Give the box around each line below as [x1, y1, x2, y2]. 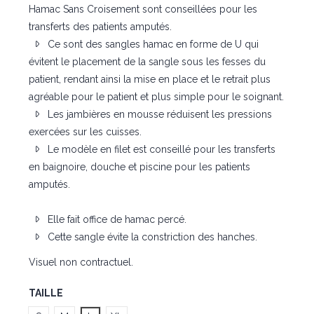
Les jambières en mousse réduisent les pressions [44, 109, 272, 121]
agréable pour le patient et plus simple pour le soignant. [28, 91, 284, 103]
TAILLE [28, 287, 63, 299]
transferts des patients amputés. [28, 21, 172, 33]
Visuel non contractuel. [28, 257, 133, 268]
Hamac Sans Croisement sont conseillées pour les [28, 4, 257, 15]
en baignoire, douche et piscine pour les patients [28, 161, 250, 173]
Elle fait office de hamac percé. [44, 214, 186, 226]
